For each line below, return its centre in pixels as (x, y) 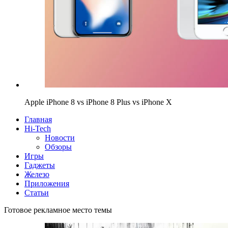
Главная (38, 119)
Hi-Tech (38, 128)
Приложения (47, 183)
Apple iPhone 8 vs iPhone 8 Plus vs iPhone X (98, 102)
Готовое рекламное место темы (58, 210)
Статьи (37, 192)
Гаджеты (40, 165)
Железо (37, 174)
